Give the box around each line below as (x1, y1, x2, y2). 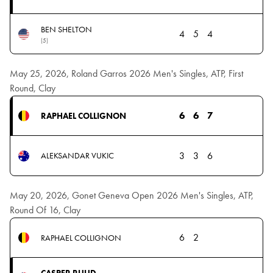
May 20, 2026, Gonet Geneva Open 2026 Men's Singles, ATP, (10, 189, 253, 202)
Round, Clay (10, 82, 55, 95)
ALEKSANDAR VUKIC (40, 150, 114, 161)
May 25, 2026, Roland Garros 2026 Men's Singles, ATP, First (10, 67, 243, 80)
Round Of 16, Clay (10, 204, 80, 217)
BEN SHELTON (40, 23, 92, 35)
